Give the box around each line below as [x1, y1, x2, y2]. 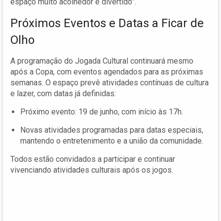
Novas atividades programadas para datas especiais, [20, 125, 203, 135]
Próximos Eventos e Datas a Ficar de [10, 16, 204, 30]
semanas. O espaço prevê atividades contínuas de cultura [10, 77, 209, 87]
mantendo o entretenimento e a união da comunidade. [20, 136, 203, 146]
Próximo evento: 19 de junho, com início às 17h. [20, 107, 183, 116]
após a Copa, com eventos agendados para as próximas [10, 67, 203, 76]
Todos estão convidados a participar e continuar [10, 154, 175, 164]
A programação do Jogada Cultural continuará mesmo [10, 56, 193, 66]
